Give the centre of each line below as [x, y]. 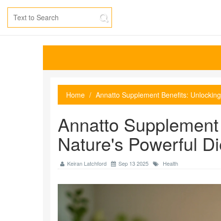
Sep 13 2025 [133, 163]
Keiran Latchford [87, 163]
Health [170, 163]
